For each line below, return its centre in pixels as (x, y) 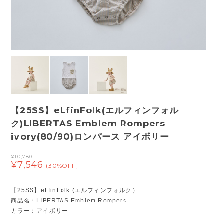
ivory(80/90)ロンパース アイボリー (90, 136)
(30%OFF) (62, 165)
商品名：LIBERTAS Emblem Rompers (69, 200)
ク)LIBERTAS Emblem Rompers (88, 123)
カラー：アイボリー (40, 210)
